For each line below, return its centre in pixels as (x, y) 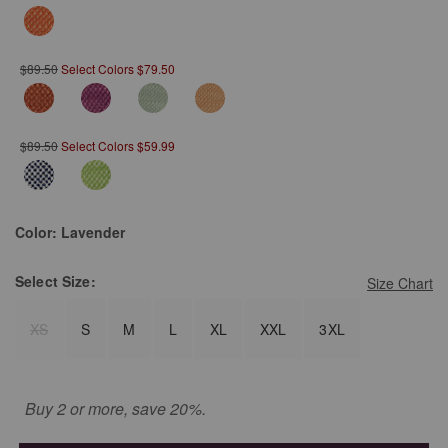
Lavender (93, 232)
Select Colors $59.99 (118, 146)
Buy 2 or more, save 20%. (115, 409)
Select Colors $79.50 (118, 69)
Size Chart (400, 283)
